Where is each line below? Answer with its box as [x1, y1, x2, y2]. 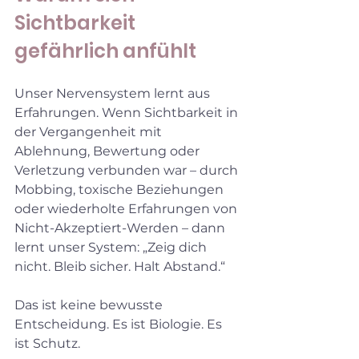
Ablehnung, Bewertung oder [14, 143, 203, 159]
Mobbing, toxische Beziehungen [14, 181, 227, 197]
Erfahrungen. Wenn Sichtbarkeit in [14, 104, 241, 120]
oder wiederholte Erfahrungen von [14, 200, 240, 216]
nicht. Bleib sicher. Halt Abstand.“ [14, 258, 225, 274]
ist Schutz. [14, 335, 80, 351]
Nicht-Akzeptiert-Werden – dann [14, 220, 228, 236]
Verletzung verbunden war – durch [14, 162, 241, 178]
